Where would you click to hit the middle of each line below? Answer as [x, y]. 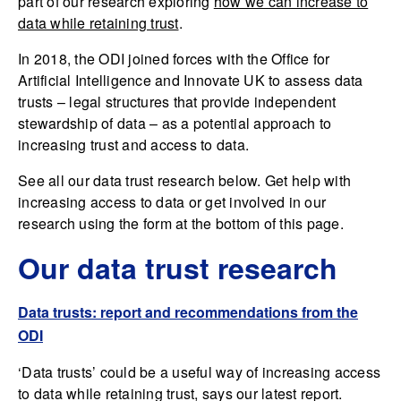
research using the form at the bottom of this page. [181, 224]
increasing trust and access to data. [133, 145]
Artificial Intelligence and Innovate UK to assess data [191, 81]
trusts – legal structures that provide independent [177, 102]
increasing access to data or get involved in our [172, 202]
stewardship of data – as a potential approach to [175, 124]
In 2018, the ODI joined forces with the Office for [174, 59]
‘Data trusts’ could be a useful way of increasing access [199, 372]
